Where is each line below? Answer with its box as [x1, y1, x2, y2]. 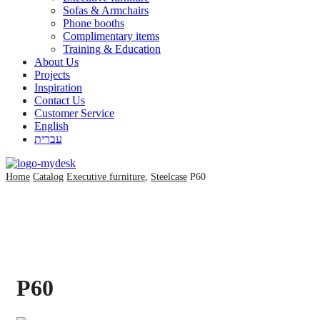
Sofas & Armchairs [63, 4, 149, 16]
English [34, 120, 69, 132]
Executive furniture [66, 171, 145, 182]
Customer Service [34, 107, 114, 119]
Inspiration [34, 81, 82, 94]
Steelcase [151, 171, 187, 182]
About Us [34, 56, 79, 68]
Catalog [33, 171, 64, 182]
